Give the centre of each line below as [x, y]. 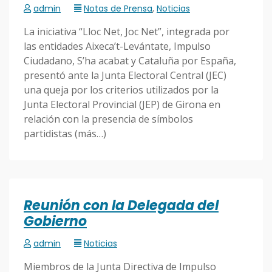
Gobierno [55, 222]
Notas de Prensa [118, 9]
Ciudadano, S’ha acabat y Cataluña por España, [130, 61]
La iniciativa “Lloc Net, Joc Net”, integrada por [127, 32]
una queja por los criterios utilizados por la [121, 90]
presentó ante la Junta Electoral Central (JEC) [125, 76]
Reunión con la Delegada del [121, 206]
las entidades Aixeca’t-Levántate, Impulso [117, 46]
